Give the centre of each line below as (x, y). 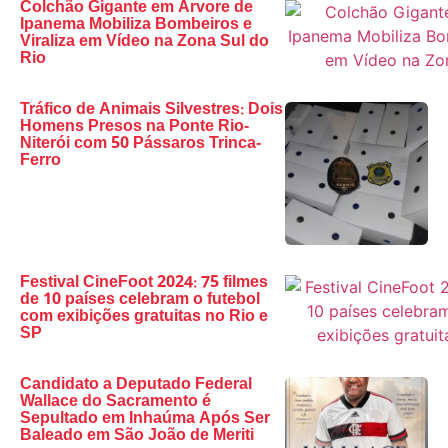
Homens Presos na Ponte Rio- (134, 127)
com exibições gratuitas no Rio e (144, 317)
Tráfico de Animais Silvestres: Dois (151, 110)
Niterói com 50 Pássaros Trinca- (140, 144)
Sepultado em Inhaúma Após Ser (145, 419)
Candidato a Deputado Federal (136, 385)
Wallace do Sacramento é (115, 402)
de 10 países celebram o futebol (140, 300)
